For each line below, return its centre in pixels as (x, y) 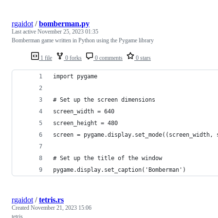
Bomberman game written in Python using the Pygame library (83, 41)
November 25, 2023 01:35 (68, 32)
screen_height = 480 (85, 123)
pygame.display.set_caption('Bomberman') (119, 170)
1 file (45, 58)
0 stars (143, 58)
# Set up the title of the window (108, 158)
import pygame (75, 77)
